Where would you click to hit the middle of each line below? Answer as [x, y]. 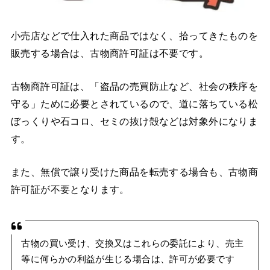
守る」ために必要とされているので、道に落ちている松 [134, 104]
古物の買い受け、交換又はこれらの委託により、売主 [133, 244]
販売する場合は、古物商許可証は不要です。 [110, 53]
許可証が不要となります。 [70, 190]
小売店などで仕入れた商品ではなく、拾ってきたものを [134, 35]
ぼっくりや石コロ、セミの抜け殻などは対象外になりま [134, 121]
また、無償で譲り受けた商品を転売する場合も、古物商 [134, 172]
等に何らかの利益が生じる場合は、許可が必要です [128, 259]
